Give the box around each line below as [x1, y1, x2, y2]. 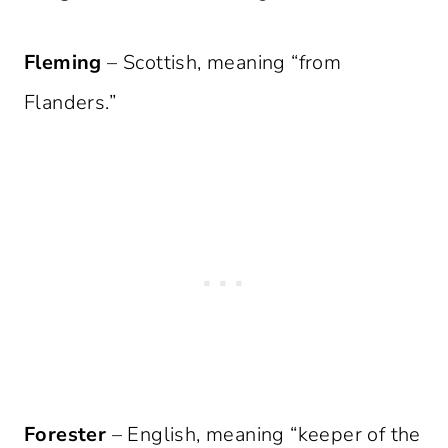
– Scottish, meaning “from [101, 49, 342, 77]
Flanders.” [24, 89, 117, 117]
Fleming [24, 49, 102, 77]
